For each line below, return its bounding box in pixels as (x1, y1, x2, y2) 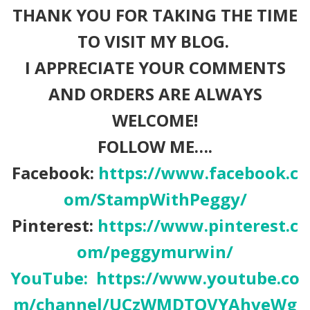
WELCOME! (112, 108, 198, 131)
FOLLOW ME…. (98, 134, 212, 158)
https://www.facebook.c (98, 161, 298, 184)
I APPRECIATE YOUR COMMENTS (24, 55, 286, 79)
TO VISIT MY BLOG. (77, 29, 233, 53)
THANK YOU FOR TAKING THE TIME (12, 3, 298, 26)
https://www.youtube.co (96, 266, 300, 289)
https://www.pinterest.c (98, 213, 298, 237)
